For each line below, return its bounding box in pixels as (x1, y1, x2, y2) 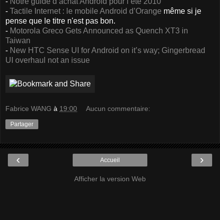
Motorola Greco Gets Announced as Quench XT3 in (10, 26, 188, 35)
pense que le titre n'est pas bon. (5, 16, 115, 25)
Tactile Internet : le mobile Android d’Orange (10, 6, 162, 15)
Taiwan (5, 36, 30, 45)
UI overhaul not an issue (5, 55, 90, 64)
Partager (10, 121, 33, 128)
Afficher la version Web (74, 175, 146, 183)
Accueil (100, 157, 120, 164)
